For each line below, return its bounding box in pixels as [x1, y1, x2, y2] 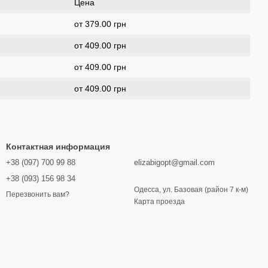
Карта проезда [134, 197, 185, 206]
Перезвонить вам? [6, 190, 69, 199]
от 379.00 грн [74, 19, 126, 29]
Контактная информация [6, 142, 110, 151]
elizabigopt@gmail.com [134, 158, 215, 167]
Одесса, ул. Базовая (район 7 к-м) [134, 185, 248, 194]
